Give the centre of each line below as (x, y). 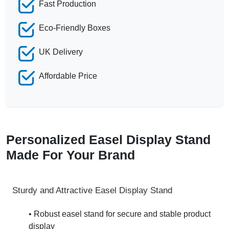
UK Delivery (61, 52)
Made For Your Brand (71, 155)
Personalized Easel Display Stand (108, 139)
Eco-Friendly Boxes (75, 28)
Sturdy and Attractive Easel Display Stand (92, 190)
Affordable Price (68, 76)
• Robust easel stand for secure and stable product (120, 214)
